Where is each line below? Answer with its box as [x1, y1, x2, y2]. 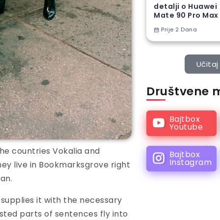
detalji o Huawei [154, 1, 218, 12]
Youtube [169, 121, 203, 133]
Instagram [169, 156, 212, 168]
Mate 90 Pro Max [154, 10, 219, 21]
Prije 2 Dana [159, 26, 197, 34]
